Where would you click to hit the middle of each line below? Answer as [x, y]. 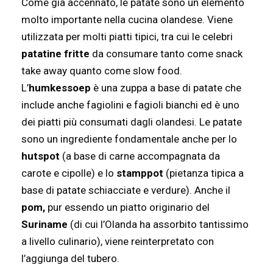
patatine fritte [57, 54]
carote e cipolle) [58, 173]
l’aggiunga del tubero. [70, 259]
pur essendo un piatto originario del [127, 207]
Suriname [44, 225]
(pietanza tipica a [204, 173]
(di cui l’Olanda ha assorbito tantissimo [158, 225]
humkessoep [60, 88]
